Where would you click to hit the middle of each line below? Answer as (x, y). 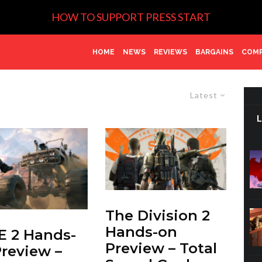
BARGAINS (214, 52)
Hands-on (141, 232)
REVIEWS (170, 52)
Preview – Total (161, 249)
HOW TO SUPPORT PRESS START (131, 17)
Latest (204, 95)
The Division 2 (157, 216)
